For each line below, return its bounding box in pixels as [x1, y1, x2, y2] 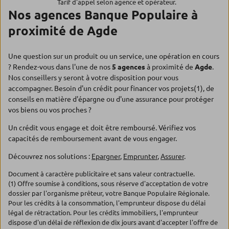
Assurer [161, 152, 184, 161]
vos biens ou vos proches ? [8, 106, 91, 114]
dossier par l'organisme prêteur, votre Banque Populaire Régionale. [8, 190, 210, 197]
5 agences [112, 63, 145, 71]
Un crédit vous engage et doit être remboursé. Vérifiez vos [8, 124, 196, 132]
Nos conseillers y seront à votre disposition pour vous [8, 74, 178, 82]
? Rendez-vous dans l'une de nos [8, 63, 112, 71]
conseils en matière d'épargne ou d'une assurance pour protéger [8, 95, 214, 103]
